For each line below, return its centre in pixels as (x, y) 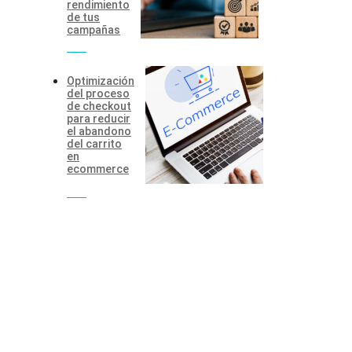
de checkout (99, 106)
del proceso (98, 94)
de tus (83, 18)
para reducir (99, 119)
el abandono (99, 132)
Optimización (101, 81)
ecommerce (98, 169)
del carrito (94, 144)
